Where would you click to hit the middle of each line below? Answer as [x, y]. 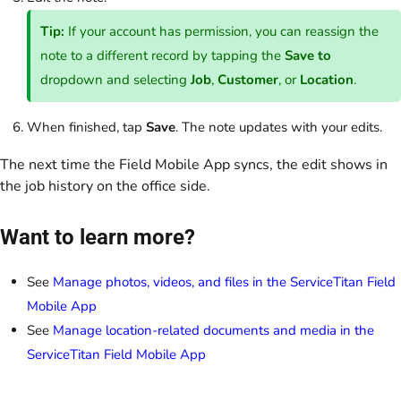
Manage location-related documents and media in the [213, 331]
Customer [248, 79]
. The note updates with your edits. [279, 128]
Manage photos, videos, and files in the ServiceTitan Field [224, 282]
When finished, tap [86, 128]
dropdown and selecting [116, 79]
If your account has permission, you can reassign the [222, 31]
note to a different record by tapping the [163, 55]
